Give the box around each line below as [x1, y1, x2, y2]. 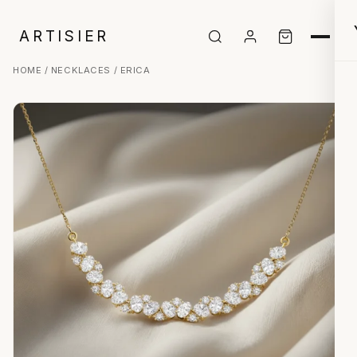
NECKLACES [50, 65, 111, 76]
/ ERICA [110, 65, 151, 76]
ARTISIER [19, 27, 110, 45]
